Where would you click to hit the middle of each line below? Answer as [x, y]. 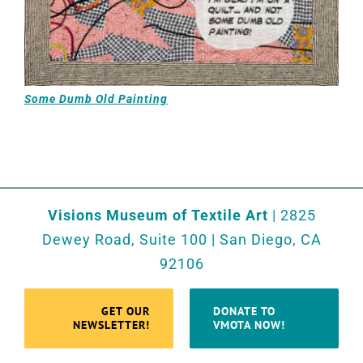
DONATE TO [244, 311]
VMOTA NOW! [249, 325]
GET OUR [126, 311]
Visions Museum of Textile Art [158, 215]
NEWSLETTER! [111, 325]
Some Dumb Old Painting [96, 98]
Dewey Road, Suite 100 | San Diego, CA [181, 239]
